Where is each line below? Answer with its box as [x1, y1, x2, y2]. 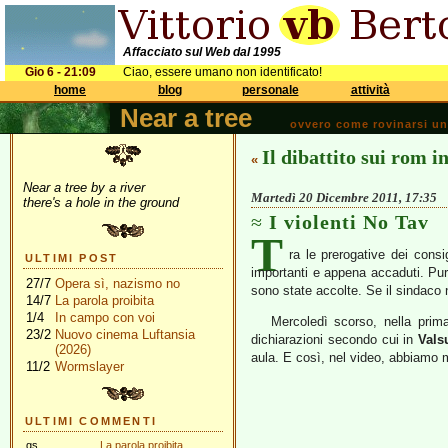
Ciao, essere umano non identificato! [123, 65, 322, 79]
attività [350, 83, 390, 97]
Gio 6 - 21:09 [24, 65, 96, 79]
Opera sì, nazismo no [55, 276, 180, 291]
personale [241, 83, 299, 97]
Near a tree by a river [23, 180, 145, 195]
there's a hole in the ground [23, 195, 179, 210]
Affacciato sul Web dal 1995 [123, 45, 281, 59]
